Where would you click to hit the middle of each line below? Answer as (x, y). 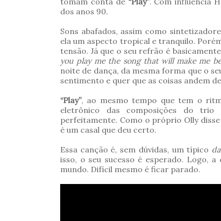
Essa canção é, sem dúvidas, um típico (136, 150)
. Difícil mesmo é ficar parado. (144, 169)
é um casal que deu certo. (108, 130)
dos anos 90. (84, 12)
